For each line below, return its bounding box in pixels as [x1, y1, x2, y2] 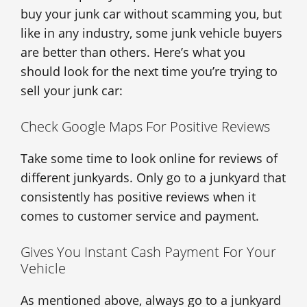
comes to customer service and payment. [21, 208, 259, 225]
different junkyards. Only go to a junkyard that [21, 169, 286, 186]
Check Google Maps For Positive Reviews [21, 117, 270, 136]
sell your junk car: [21, 82, 123, 99]
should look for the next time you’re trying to [21, 63, 278, 80]
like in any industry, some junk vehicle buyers [21, 25, 282, 42]
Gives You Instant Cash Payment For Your [21, 243, 276, 262]
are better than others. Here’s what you [21, 44, 245, 61]
